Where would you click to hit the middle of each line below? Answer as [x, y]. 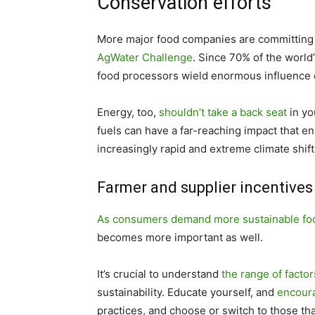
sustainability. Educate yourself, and [187, 292]
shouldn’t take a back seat [223, 112]
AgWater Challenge [145, 57]
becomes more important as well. [180, 237]
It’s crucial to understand [159, 274]
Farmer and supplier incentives [205, 187]
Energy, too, [128, 112]
